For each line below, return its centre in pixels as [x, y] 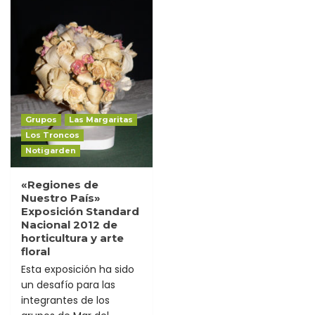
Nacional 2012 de [69, 224]
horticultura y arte [72, 238]
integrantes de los [65, 300]
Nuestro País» [61, 198]
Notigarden [51, 150]
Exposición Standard [80, 211]
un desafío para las [68, 284]
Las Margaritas [101, 119]
